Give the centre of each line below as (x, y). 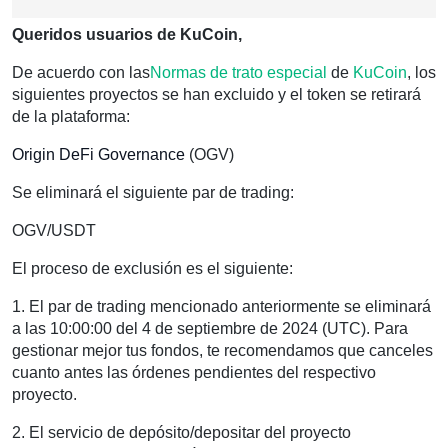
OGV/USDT (54, 230)
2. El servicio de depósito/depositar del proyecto (181, 432)
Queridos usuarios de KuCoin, (127, 34)
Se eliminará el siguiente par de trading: (153, 192)
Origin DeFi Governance (98, 154)
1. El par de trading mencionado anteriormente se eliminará (221, 306)
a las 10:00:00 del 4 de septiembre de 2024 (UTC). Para (210, 328)
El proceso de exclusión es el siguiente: (152, 268)
